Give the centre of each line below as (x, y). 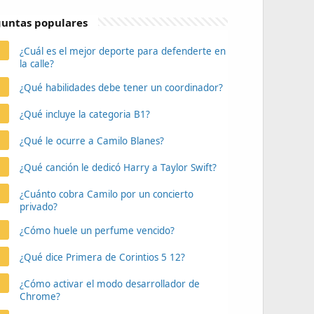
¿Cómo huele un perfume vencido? (97, 231)
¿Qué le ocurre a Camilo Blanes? (91, 141)
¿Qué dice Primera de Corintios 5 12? (102, 257)
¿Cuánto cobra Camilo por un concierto (106, 194)
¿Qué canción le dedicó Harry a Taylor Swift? (118, 168)
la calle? (36, 64)
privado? (38, 207)
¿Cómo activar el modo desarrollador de (109, 284)
